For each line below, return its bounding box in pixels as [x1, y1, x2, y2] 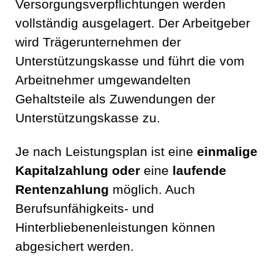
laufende [172, 163, 226, 179]
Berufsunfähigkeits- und [15, 201, 154, 217]
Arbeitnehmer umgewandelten [15, 73, 191, 88]
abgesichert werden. [15, 239, 134, 254]
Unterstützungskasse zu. [15, 111, 160, 126]
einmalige [197, 144, 257, 160]
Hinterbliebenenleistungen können [15, 220, 215, 235]
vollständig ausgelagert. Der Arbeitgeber [15, 16, 250, 31]
